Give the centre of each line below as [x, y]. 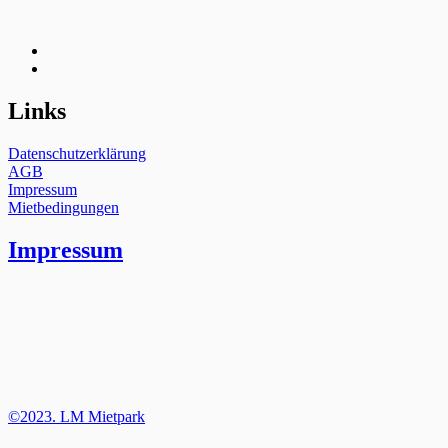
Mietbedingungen [63, 207]
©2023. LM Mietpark [76, 416]
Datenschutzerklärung [77, 153]
